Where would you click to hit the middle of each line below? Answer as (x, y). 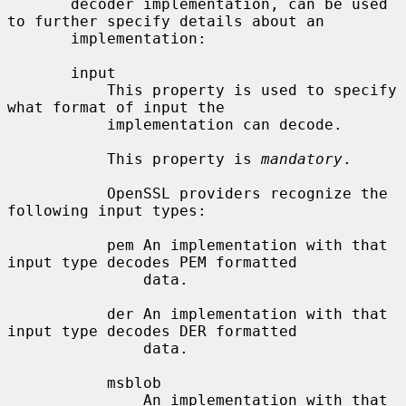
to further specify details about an (166, 21)
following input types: (107, 210)
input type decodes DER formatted (152, 331)
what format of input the (116, 107)
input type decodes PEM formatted (152, 262)
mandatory (302, 159)
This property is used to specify (57, 90)
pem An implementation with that (57, 245)
